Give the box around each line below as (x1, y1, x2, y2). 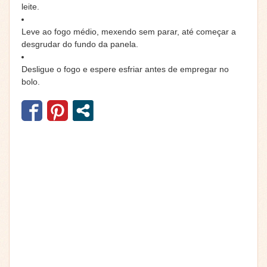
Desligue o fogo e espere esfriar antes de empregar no (21, 64, 229, 74)
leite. (21, 1, 39, 11)
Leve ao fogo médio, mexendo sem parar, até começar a (21, 26, 236, 36)
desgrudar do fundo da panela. (21, 39, 138, 49)
